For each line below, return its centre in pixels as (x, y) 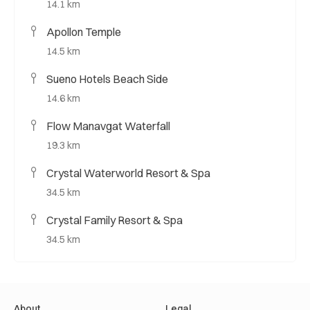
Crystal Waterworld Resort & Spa (128, 173)
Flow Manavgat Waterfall (108, 126)
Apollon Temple (84, 31)
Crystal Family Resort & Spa (115, 220)
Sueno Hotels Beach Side (107, 79)
